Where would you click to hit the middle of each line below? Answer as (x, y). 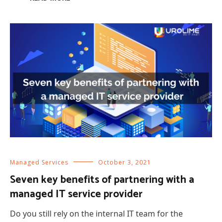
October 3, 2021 (125, 162)
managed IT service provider (76, 194)
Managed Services (39, 162)
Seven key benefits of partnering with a (102, 180)
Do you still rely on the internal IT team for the (96, 213)
